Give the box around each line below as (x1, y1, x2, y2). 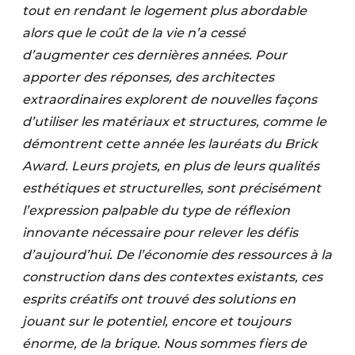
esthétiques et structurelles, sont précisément (22, 181, 321, 196)
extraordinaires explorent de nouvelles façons (22, 92, 317, 107)
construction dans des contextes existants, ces (22, 269, 323, 284)
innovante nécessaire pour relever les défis (22, 225, 298, 240)
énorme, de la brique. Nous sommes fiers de (22, 336, 307, 351)
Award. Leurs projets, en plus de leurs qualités (22, 158, 319, 174)
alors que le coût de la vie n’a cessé (22, 25, 246, 40)
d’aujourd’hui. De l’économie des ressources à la (22, 247, 332, 262)
